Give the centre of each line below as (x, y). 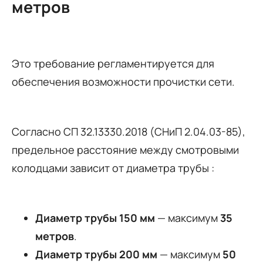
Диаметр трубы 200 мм (96, 254)
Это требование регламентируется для (113, 64)
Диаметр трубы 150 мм (95, 218)
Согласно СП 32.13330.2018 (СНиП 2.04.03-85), (129, 132)
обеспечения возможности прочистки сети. (123, 82)
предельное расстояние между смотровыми (125, 150)
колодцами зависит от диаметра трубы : (113, 168)
